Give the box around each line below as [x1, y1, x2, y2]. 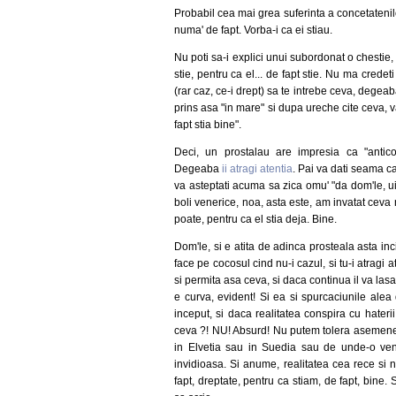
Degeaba [174, 162, 223, 175]
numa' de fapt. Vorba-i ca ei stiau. [174, 23, 332, 36]
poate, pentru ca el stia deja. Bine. [174, 212, 337, 225]
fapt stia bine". [174, 118, 241, 131]
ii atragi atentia [222, 162, 293, 175]
